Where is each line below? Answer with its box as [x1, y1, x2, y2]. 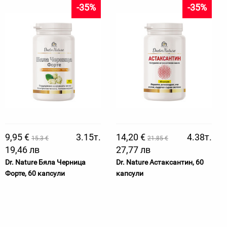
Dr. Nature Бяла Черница [5, 158, 86, 166]
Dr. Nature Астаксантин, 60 [116, 158, 204, 166]
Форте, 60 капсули [5, 169, 65, 177]
